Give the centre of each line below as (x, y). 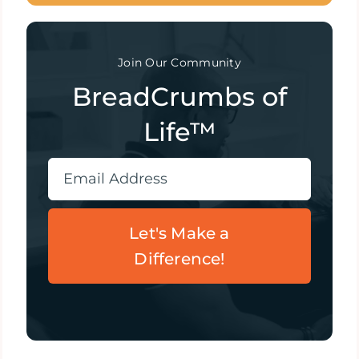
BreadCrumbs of (179, 96)
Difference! (179, 258)
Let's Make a (179, 233)
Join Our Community (179, 62)
